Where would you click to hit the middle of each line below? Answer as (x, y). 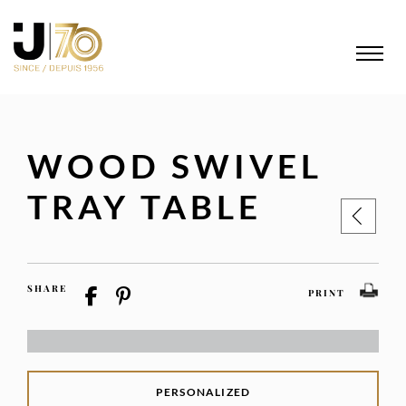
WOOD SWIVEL (175, 165)
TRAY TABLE (145, 206)
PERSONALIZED (203, 392)
